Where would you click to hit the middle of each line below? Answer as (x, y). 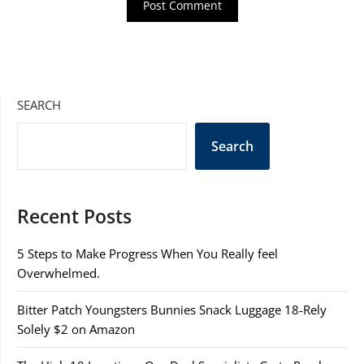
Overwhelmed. (58, 273)
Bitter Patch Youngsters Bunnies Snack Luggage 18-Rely (172, 310)
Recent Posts (74, 217)
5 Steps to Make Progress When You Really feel (147, 254)
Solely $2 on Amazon (76, 329)
